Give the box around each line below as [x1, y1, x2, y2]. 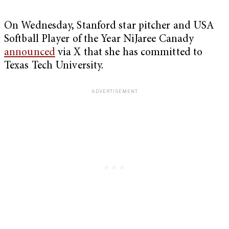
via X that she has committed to [55, 48, 203, 59]
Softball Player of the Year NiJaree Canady [4, 34, 194, 45]
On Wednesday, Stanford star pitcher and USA [4, 21, 215, 32]
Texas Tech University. [4, 61, 104, 72]
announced [4, 48, 55, 59]
